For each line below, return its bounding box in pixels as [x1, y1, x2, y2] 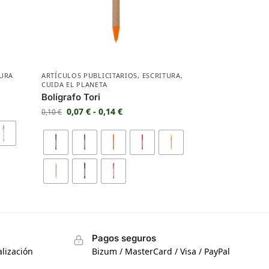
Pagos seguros [92, 232, 157, 244]
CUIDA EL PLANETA [41, 80, 107, 89]
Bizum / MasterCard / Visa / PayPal [92, 246, 231, 258]
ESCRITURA [142, 71, 181, 80]
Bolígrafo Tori [41, 91, 101, 103]
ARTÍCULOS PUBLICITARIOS [41, 71, 138, 80]
